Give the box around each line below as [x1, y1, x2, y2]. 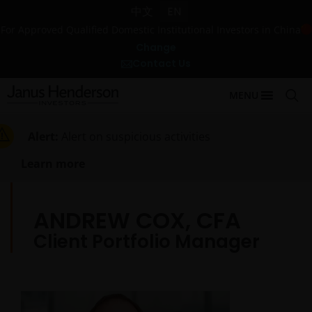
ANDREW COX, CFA [33, 205, 241, 236]
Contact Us [132, 56, 191, 70]
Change [136, 40, 176, 54]
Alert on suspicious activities [61, 128, 210, 144]
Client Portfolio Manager [33, 229, 260, 254]
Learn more [21, 156, 85, 171]
